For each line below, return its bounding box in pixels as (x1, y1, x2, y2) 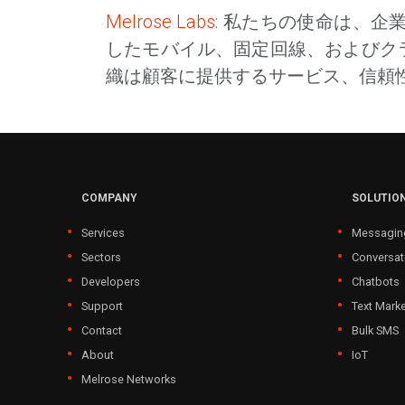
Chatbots (351, 275, 400, 288)
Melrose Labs (106, 11, 216, 33)
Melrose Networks (81, 372, 176, 386)
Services (81, 226, 125, 240)
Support (81, 299, 123, 313)
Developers (81, 275, 140, 288)
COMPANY (81, 192, 137, 204)
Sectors (81, 250, 121, 264)
